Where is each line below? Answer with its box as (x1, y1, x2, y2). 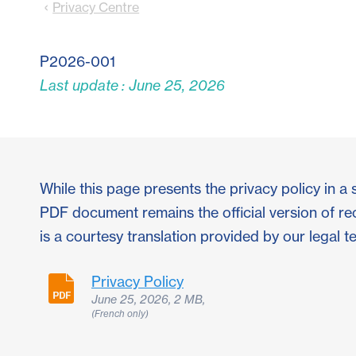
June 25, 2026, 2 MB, (91, 292, 205, 308)
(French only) (91, 308, 149, 319)
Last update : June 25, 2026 (40, 76, 225, 95)
